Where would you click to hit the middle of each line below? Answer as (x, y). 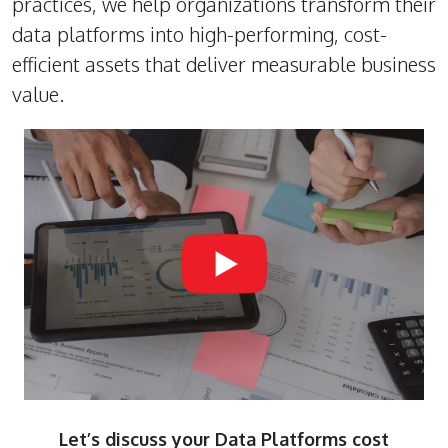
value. (38, 94)
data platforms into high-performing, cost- (199, 34)
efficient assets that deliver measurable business (224, 64)
